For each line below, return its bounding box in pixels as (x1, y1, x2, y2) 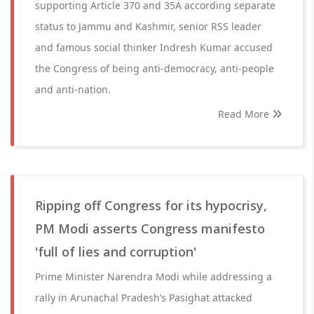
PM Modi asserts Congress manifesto (35, 220, 265, 237)
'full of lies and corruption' (35, 243, 196, 260)
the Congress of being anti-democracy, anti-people (35, 62, 274, 75)
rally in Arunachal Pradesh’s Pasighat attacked (35, 291, 252, 304)
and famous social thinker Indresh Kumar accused (35, 41, 273, 54)
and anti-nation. (35, 83, 111, 96)
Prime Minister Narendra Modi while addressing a (35, 270, 272, 283)
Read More (218, 107, 272, 121)
